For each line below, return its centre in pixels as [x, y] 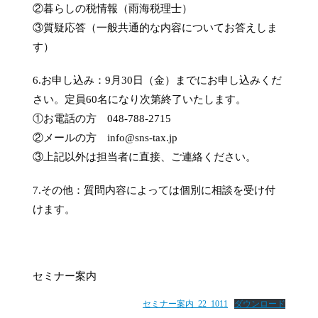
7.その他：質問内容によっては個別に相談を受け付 [154, 190]
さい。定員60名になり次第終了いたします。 [139, 99]
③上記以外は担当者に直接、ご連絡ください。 [144, 157]
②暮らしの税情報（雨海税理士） [113, 9]
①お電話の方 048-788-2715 [102, 119]
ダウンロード [260, 304]
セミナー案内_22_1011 [185, 304]
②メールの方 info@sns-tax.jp [105, 138]
